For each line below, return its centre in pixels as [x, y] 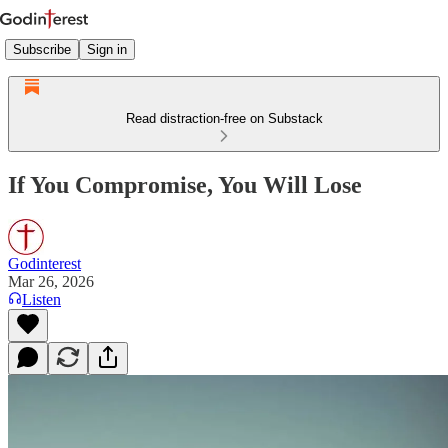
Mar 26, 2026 [51, 281]
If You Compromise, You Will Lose [185, 184]
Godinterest [44, 263]
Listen [41, 299]
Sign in [107, 49]
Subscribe [42, 49]
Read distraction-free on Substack [224, 118]
